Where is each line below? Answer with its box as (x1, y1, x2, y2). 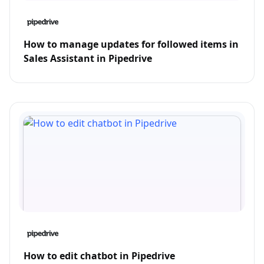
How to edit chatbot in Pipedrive (24, 249, 175, 262)
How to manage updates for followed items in (24, 37, 239, 51)
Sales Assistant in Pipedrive (24, 51, 152, 65)
